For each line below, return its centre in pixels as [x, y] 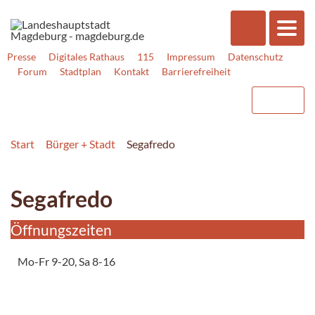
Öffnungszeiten [61, 229]
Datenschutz [255, 57]
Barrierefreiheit [196, 71]
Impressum [191, 57]
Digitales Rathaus [86, 57]
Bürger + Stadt [81, 143]
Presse [21, 57]
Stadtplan [81, 71]
